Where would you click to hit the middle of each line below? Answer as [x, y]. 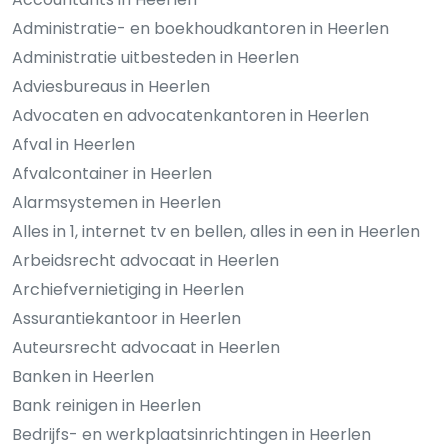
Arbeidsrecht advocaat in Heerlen [145, 260]
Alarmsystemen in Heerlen [116, 202]
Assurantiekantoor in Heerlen [126, 318]
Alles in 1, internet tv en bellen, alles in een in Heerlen [216, 231]
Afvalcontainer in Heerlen [112, 173]
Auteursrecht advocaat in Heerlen [146, 347]
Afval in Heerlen [73, 144]
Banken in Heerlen [83, 376]
